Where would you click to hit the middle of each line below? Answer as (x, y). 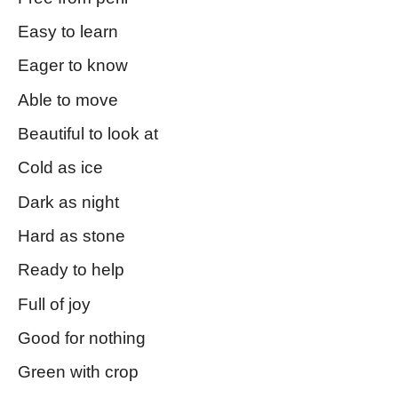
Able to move (68, 99)
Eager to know (73, 66)
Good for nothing (82, 338)
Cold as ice (60, 168)
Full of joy (54, 304)
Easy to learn (68, 31)
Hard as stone (72, 235)
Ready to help (71, 270)
